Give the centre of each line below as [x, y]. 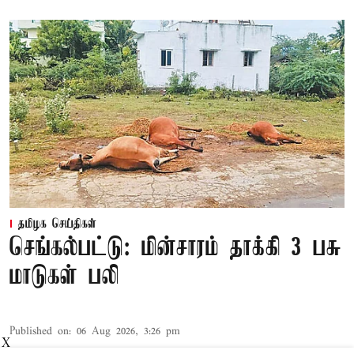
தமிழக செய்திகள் [57, 225]
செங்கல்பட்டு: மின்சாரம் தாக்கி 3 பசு [175, 249]
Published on [39, 332]
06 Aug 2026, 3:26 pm [128, 332]
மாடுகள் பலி [64, 277]
